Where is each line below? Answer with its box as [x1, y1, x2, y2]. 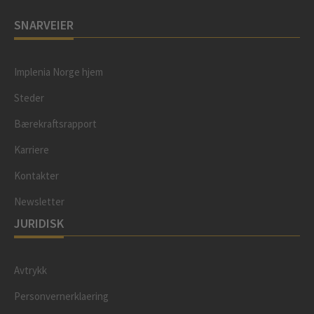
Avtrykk [14, 264, 47, 277]
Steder [14, 91, 44, 104]
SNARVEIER [14, 17, 74, 33]
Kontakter [14, 169, 59, 182]
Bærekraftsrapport [14, 117, 97, 130]
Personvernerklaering [14, 289, 109, 303]
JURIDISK [14, 215, 64, 231]
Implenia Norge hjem [14, 65, 103, 78]
